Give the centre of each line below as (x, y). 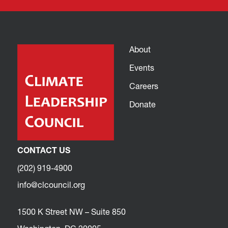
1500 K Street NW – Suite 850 (72, 212)
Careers (144, 87)
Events (142, 68)
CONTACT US (44, 151)
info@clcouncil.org (51, 186)
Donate (142, 105)
